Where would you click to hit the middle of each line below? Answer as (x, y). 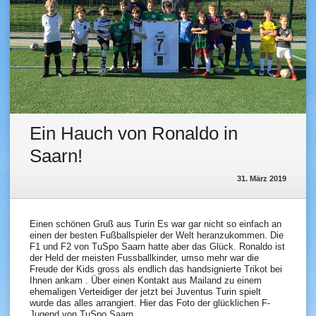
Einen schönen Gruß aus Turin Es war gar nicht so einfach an (156, 224)
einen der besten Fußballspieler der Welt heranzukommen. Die (157, 236)
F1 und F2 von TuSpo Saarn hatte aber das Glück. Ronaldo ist (157, 247)
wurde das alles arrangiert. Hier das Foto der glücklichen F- (150, 303)
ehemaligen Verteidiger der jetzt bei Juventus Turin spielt (145, 292)
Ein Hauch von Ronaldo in (134, 134)
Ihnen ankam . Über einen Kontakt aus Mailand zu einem (146, 281)
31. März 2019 (262, 179)
